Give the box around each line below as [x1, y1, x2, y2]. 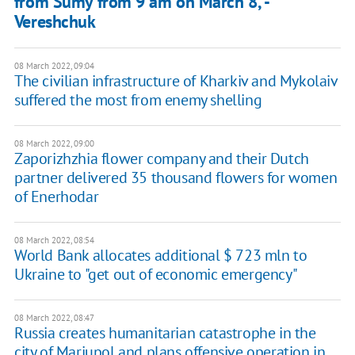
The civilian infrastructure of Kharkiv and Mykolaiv [13, 71, 338, 92]
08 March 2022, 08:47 [13, 312, 94, 324]
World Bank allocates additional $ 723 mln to [13, 245, 307, 266]
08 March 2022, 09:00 [13, 138, 94, 150]
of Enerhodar [13, 186, 99, 208]
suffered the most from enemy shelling [13, 90, 262, 111]
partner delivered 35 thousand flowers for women [13, 167, 338, 189]
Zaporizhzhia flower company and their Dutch [13, 148, 309, 170]
